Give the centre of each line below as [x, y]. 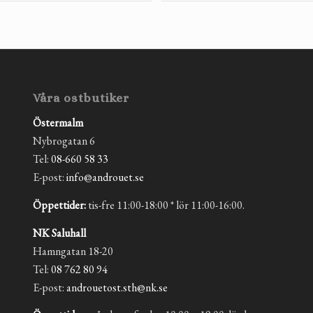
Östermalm [58, 123]
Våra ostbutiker [81, 97]
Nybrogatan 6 [64, 141]
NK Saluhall [59, 233]
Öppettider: [59, 205]
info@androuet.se [105, 177]
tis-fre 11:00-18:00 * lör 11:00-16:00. [165, 205]
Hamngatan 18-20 [73, 251]
